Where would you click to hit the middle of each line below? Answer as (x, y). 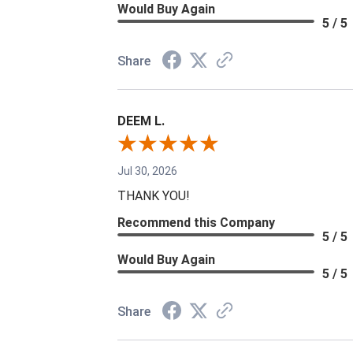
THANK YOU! (154, 196)
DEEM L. (141, 121)
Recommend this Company (197, 223)
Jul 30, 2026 (148, 171)
